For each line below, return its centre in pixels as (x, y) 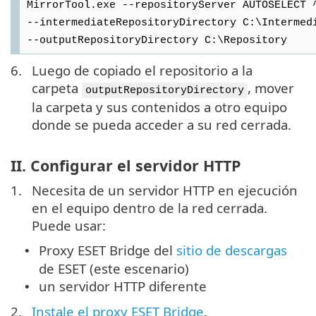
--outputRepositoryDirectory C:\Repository (157, 41)
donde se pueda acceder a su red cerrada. (162, 125)
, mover (271, 88)
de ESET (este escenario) (114, 268)
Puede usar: (69, 225)
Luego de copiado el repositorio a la (142, 71)
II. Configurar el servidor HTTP (126, 165)
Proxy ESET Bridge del (108, 250)
